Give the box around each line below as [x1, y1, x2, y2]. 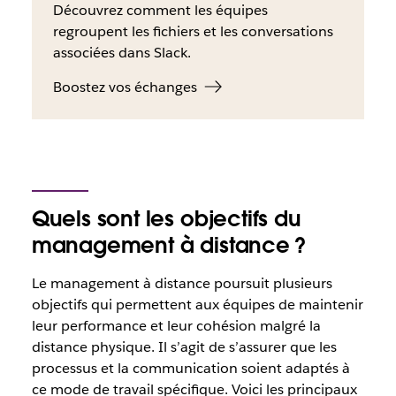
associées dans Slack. [52, 42, 191, 62]
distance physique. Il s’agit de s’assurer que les [31, 337, 337, 356]
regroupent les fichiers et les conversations [52, 21, 333, 41]
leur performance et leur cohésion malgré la [31, 316, 321, 335]
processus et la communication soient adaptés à [31, 358, 350, 377]
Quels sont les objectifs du [31, 204, 301, 232]
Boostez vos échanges [52, 77, 197, 96]
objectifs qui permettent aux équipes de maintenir [31, 294, 363, 314]
